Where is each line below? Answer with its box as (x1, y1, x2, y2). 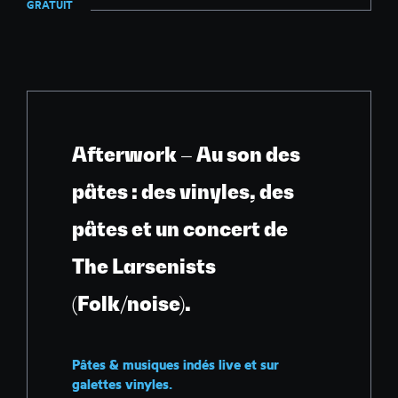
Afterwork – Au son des (72, 143, 300, 167)
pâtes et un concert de (72, 218, 288, 242)
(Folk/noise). (72, 292, 191, 316)
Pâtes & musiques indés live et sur (72, 356, 279, 374)
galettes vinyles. (72, 376, 172, 394)
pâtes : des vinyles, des (72, 180, 294, 204)
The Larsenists (72, 255, 216, 279)
